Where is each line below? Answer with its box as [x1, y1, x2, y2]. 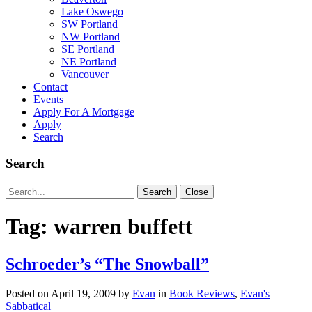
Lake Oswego [61, 5, 123, 17]
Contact [33, 80, 68, 93]
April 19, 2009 [51, 287, 116, 299]
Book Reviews [169, 287, 235, 299]
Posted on [6, 287, 51, 299]
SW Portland [61, 17, 118, 30]
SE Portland [61, 42, 114, 55]
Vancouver [61, 68, 109, 80]
